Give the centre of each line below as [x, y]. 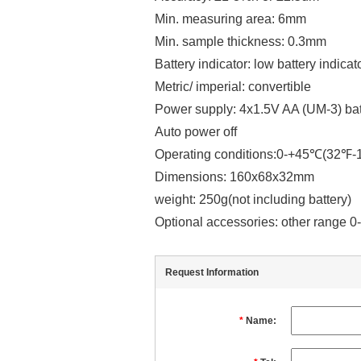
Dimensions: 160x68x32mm [234, 176]
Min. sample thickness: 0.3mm [241, 41]
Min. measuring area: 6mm [230, 19]
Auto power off [196, 131]
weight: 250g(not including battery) [253, 199]
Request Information [212, 273]
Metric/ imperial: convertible [233, 86]
